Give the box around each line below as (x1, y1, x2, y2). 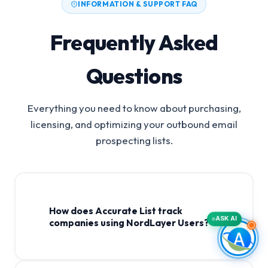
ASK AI (215, 214, 237, 223)
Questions (86, 63, 182, 89)
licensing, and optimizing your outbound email (31, 118, 237, 130)
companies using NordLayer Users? (48, 216, 209, 229)
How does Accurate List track (48, 204, 182, 217)
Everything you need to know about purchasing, (27, 102, 241, 114)
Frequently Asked (50, 29, 218, 56)
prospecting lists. (95, 134, 173, 147)
